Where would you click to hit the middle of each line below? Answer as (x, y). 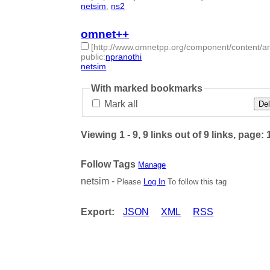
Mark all (120, 104)
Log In (155, 182)
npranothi (124, 57)
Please (130, 182)
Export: (98, 212)
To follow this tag (196, 182)
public (92, 57)
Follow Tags (108, 165)
